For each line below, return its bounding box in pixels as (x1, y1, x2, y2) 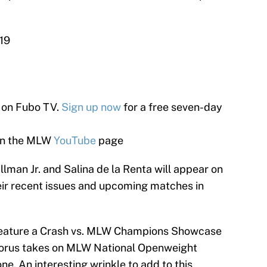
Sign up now (61, 101, 121, 114)
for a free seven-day (121, 101, 222, 114)
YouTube (54, 134, 96, 147)
